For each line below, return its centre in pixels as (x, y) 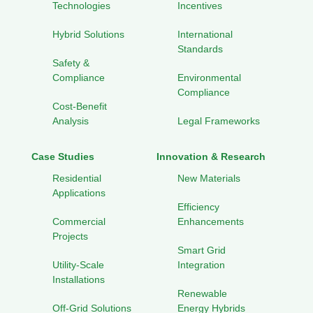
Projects (70, 236)
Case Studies (63, 157)
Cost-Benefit (80, 107)
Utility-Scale (78, 265)
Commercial (79, 222)
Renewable (202, 294)
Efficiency (198, 207)
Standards (200, 49)
